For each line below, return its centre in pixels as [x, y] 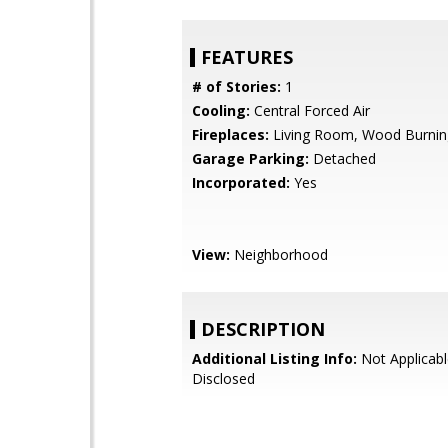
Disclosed [223, 378]
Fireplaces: [230, 134]
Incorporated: [241, 182]
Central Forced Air [310, 110]
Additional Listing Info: [274, 358]
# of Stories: [236, 86]
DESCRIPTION [263, 329]
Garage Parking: [250, 158]
